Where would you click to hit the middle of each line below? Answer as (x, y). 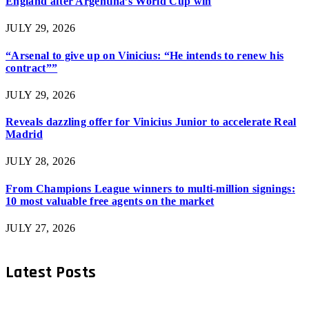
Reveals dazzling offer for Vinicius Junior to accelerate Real (151, 122)
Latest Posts (51, 272)
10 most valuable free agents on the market (110, 201)
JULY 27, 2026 (41, 228)
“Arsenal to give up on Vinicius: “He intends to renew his (145, 55)
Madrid (24, 134)
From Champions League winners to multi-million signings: (150, 188)
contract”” (32, 68)
